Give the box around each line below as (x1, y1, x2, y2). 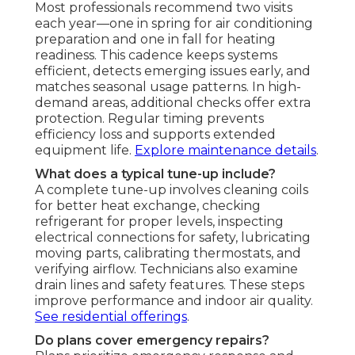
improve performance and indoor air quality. (35, 292, 313, 308)
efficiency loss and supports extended (35, 126, 276, 142)
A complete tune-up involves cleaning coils (35, 181, 308, 197)
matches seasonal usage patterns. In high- (35, 78, 301, 94)
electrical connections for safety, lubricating (35, 229, 311, 245)
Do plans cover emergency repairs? (35, 332, 269, 348)
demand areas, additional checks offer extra (35, 94, 311, 110)
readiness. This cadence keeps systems (35, 47, 277, 63)
